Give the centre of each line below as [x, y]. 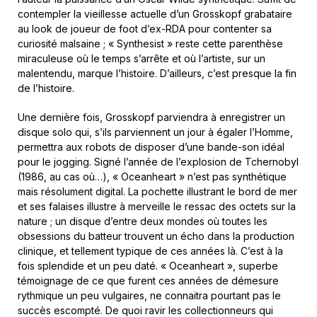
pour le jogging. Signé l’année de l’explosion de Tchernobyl [158, 162]
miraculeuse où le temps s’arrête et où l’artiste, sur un [142, 59]
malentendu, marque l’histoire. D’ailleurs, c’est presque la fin [157, 74]
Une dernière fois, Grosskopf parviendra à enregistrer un [151, 117]
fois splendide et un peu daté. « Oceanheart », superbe [148, 266]
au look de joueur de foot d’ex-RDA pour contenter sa [145, 29]
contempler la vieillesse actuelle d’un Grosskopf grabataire [155, 14]
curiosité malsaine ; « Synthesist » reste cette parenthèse [150, 44]
